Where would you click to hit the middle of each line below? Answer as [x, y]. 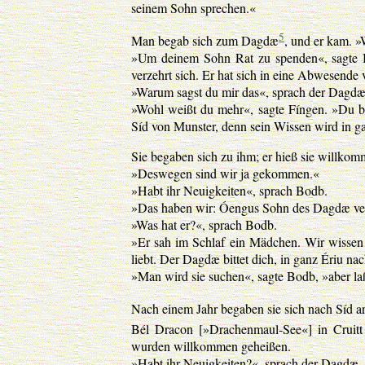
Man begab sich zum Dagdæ [205, 41]
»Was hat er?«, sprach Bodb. [204, 225]
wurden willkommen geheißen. [211, 345]
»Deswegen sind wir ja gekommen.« [225, 174]
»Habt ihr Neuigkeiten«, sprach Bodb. [229, 191]
